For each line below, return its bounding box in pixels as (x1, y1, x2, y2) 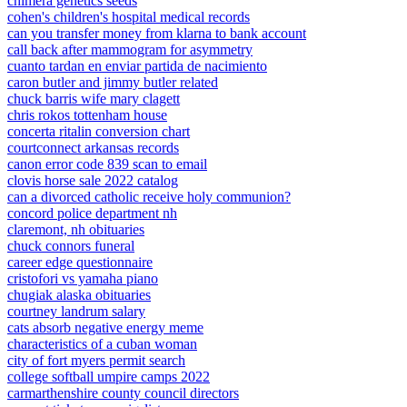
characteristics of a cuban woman (7, 336, 197, 352)
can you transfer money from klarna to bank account (7, 25, 306, 41)
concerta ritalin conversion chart (7, 124, 190, 139)
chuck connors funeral (7, 238, 134, 253)
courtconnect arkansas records (7, 140, 179, 155)
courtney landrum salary (7, 303, 145, 319)
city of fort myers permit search (7, 352, 185, 368)
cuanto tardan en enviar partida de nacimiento (7, 58, 267, 74)
